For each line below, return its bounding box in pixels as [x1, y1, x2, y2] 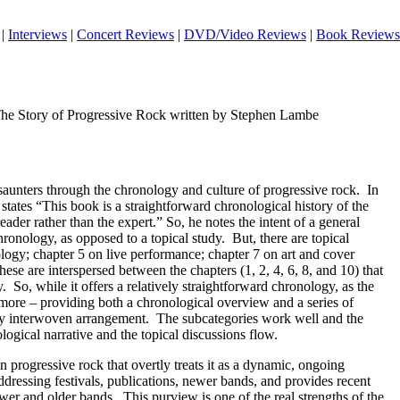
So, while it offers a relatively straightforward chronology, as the [13, 279, 374, 294]
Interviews [8, 27, 67, 42]
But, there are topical [232, 230, 349, 246]
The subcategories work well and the [156, 311, 363, 326]
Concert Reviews [77, 27, 174, 42]
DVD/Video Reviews [184, 27, 306, 42]
